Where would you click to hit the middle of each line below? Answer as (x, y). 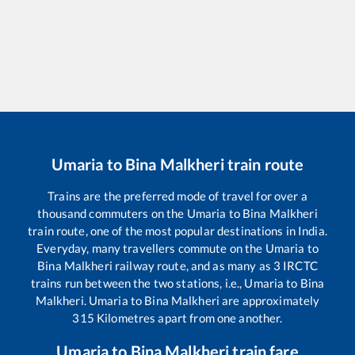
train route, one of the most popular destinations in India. (177, 230)
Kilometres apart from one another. (188, 317)
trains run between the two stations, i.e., (137, 282)
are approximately (270, 300)
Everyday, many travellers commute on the (151, 248)
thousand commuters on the (112, 213)
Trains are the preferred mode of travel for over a (177, 195)
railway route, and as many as (193, 265)
